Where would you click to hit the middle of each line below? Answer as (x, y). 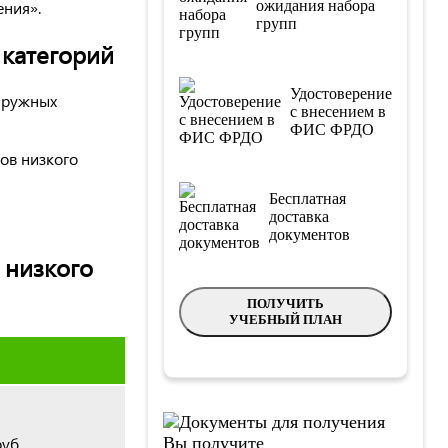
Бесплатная (307, 198)
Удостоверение (341, 93)
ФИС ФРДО (332, 129)
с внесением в (338, 111)
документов (309, 234)
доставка (299, 216)
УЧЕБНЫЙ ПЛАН (285, 319)
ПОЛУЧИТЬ (285, 303)
